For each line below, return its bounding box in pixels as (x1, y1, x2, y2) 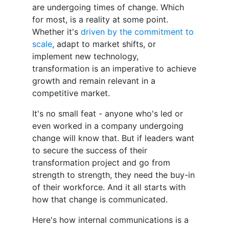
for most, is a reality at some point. (32, 14, 168, 25)
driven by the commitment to (81, 27, 194, 37)
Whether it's (32, 27, 81, 37)
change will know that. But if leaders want (32, 133, 194, 144)
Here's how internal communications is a (32, 215, 189, 225)
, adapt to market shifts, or (52, 39, 156, 50)
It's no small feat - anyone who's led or (32, 108, 183, 119)
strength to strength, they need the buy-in (32, 170, 195, 180)
